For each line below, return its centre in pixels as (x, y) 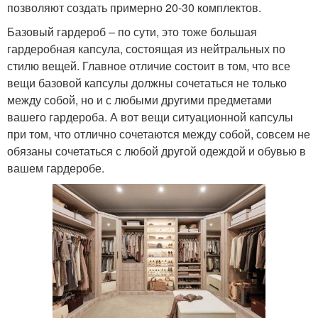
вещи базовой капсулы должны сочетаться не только (147, 82)
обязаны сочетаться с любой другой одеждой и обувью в (157, 150)
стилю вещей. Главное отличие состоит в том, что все (149, 65)
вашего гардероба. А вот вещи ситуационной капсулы (150, 116)
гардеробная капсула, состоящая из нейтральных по (146, 48)
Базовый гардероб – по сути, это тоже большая (132, 31)
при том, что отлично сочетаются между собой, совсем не (159, 133)
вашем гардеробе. (56, 168)
